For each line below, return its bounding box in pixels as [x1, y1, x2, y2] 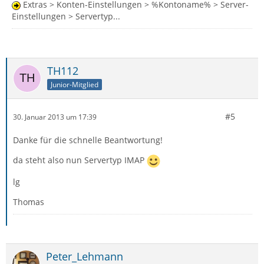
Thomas [13, 196, 44, 207]
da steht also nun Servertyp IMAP [13, 154, 147, 166]
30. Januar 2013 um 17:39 [13, 111, 97, 122]
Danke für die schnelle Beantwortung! [13, 134, 163, 146]
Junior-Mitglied [51, 79, 98, 90]
